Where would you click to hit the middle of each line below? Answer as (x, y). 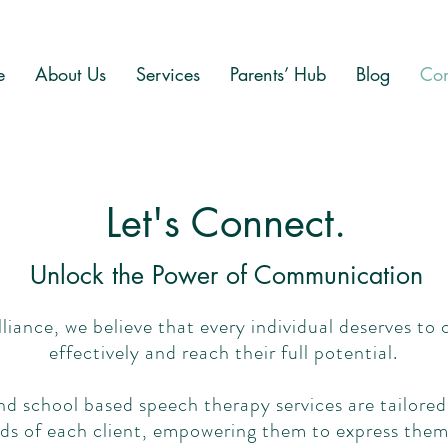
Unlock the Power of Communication (226, 275)
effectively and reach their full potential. (223, 352)
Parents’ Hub (277, 74)
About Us (70, 74)
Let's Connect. (226, 223)
